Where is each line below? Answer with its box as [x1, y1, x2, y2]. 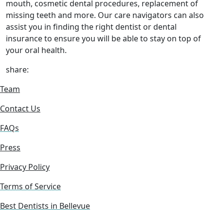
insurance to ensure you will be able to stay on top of [6, 33, 201, 44]
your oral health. [6, 45, 67, 55]
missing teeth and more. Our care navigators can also [6, 10, 204, 20]
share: [6, 64, 29, 75]
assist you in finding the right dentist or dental [6, 21, 177, 32]
